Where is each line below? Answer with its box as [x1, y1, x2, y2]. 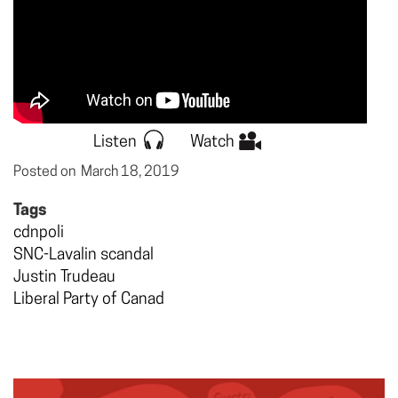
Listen [92, 134, 137, 152]
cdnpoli [13, 225, 64, 243]
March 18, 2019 [81, 165, 179, 180]
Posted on [13, 165, 81, 180]
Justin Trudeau [13, 269, 115, 287]
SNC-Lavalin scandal [13, 247, 154, 265]
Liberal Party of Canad [13, 291, 164, 309]
